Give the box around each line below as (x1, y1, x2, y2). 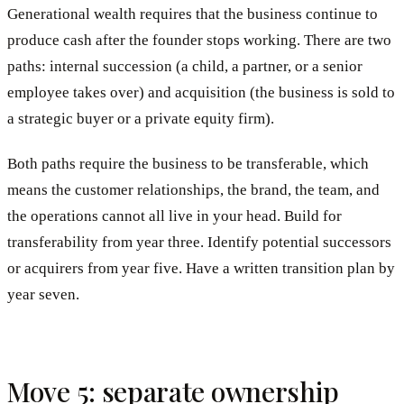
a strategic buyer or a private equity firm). (7, 109, 274, 127)
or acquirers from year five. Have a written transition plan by (7, 260, 395, 278)
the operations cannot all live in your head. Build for (7, 207, 342, 225)
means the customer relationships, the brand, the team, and (7, 181, 380, 199)
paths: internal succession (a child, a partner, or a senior (7, 57, 363, 75)
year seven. (7, 286, 79, 304)
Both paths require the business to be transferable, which (7, 155, 369, 173)
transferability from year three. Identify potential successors (7, 234, 391, 252)
